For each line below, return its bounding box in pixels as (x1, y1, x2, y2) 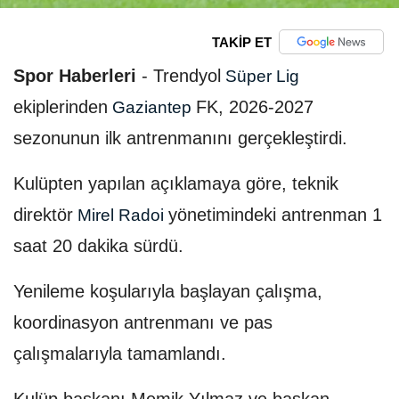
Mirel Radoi (73, 206, 168, 225)
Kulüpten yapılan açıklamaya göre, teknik (13, 174, 338, 194)
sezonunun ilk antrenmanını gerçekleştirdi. (13, 128, 347, 149)
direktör (13, 205, 73, 225)
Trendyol (153, 66, 221, 86)
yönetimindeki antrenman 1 (168, 205, 382, 225)
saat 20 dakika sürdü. (13, 236, 183, 256)
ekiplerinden (13, 97, 108, 118)
